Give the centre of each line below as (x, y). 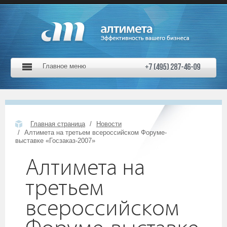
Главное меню (64, 66)
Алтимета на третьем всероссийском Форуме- (96, 133)
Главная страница (58, 124)
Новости (109, 124)
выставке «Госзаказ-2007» (55, 141)
